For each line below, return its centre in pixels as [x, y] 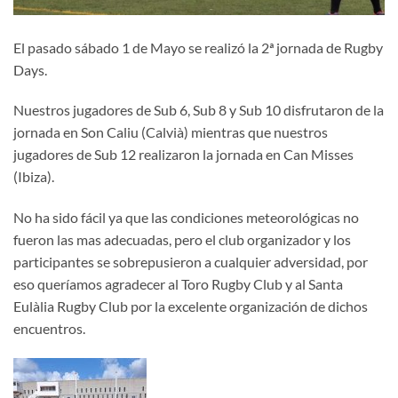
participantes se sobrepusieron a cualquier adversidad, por [191, 262]
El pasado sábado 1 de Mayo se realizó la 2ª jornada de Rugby [198, 47]
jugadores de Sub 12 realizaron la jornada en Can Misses [183, 155]
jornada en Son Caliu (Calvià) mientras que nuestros [171, 132]
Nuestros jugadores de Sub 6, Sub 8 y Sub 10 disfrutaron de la [199, 110]
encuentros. [49, 329]
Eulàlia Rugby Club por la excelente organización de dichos [191, 306]
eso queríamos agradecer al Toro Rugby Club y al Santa [178, 284]
